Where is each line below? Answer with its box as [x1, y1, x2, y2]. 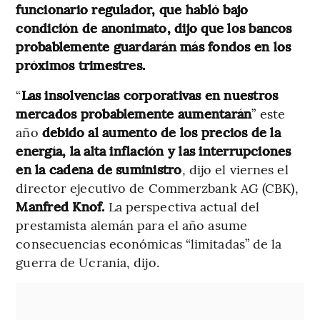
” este [251, 104, 285, 123]
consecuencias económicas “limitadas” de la [16, 234, 282, 253]
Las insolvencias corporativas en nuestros [21, 86, 279, 104]
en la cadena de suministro [16, 160, 182, 179]
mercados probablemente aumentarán [16, 104, 252, 123]
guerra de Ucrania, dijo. [16, 253, 159, 271]
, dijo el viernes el [181, 160, 289, 179]
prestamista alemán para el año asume [16, 216, 247, 234]
